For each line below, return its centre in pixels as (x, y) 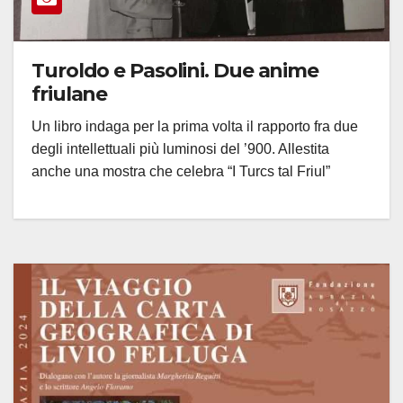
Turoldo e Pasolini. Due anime (175, 70)
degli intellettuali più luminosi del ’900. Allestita (180, 148)
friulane (70, 94)
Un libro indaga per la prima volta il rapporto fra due (195, 126)
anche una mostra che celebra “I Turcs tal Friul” (181, 171)
